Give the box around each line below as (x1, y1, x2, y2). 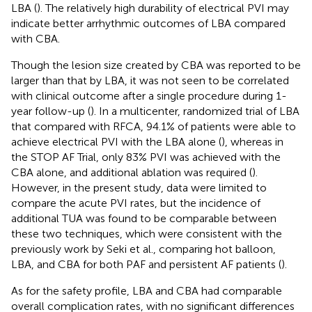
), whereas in (221, 134, 283, 148)
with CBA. (11, 31, 60, 45)
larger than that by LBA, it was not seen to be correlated (11, 73, 289, 87)
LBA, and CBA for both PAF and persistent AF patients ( (11, 257, 281, 271)
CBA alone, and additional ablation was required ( (11, 165, 252, 179)
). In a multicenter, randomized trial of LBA (91, 104, 299, 118)
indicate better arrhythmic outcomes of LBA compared (11, 16, 286, 30)
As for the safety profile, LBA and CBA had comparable (11, 283, 282, 297)
